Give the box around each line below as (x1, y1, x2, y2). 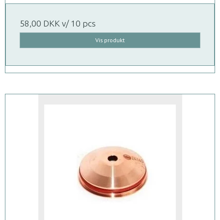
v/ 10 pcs (60, 19, 96, 28)
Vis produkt (95, 36, 125, 44)
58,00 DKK (20, 19, 60, 28)
